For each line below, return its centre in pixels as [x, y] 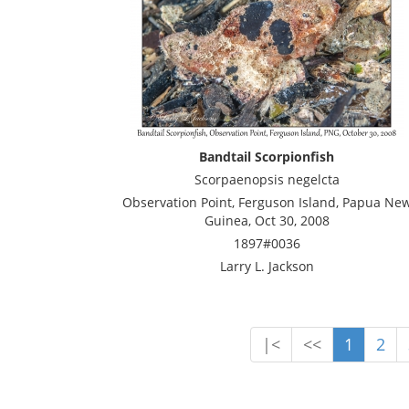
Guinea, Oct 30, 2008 [267, 220]
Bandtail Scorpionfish [267, 157]
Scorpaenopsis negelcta [267, 179]
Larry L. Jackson [267, 266]
